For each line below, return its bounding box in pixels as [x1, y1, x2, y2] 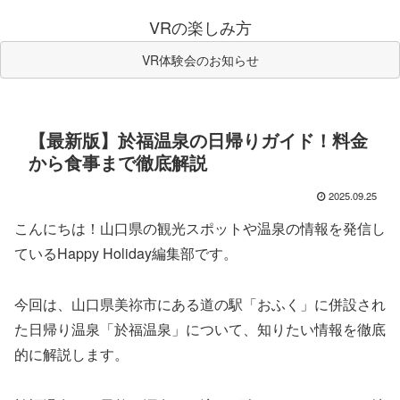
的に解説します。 [14, 344, 129, 365]
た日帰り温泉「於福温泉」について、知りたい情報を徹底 [14, 319, 386, 340]
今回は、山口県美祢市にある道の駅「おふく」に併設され [14, 294, 386, 315]
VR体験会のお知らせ [141, 51, 259, 70]
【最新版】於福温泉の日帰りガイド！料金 [29, 127, 368, 154]
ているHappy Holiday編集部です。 [14, 243, 237, 264]
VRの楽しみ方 [148, 15, 252, 39]
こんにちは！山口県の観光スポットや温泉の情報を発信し [14, 218, 386, 239]
